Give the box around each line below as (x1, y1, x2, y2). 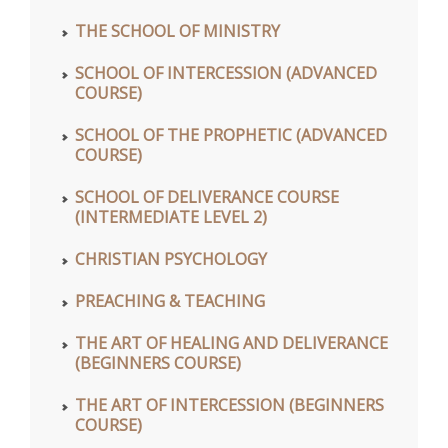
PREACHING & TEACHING (75, 290, 265, 313)
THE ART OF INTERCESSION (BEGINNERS (75, 394, 384, 417)
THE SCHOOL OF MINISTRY (75, 20, 280, 43)
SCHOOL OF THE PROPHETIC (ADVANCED (75, 124, 387, 147)
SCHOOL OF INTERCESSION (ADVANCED (75, 62, 377, 85)
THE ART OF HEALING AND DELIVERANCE (75, 332, 388, 355)
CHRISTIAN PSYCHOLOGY (75, 248, 267, 271)
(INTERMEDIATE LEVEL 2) (75, 206, 267, 229)
